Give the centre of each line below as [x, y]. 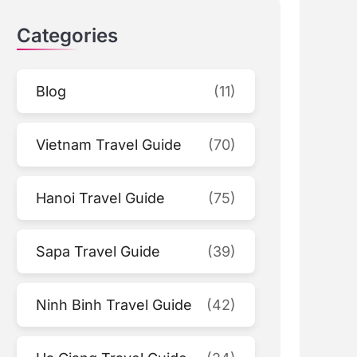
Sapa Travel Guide [98, 251]
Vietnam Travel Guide [109, 144]
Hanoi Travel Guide [101, 198]
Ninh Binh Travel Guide [114, 304]
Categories [68, 35]
